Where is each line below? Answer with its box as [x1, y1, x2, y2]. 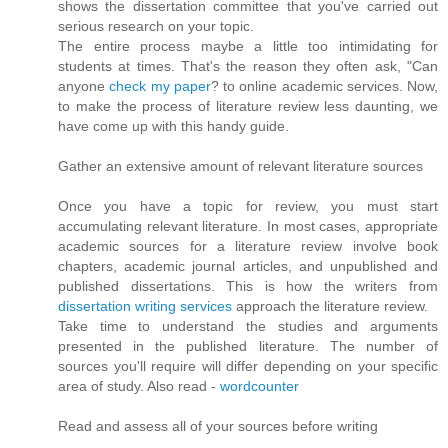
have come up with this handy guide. [58, 117, 289, 134]
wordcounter [220, 377, 299, 394]
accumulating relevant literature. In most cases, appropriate [58, 217, 438, 234]
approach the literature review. [232, 297, 428, 314]
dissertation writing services [58, 297, 232, 314]
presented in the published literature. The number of [58, 337, 438, 354]
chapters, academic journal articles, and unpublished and [58, 257, 438, 274]
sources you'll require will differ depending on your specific [58, 357, 438, 374]
